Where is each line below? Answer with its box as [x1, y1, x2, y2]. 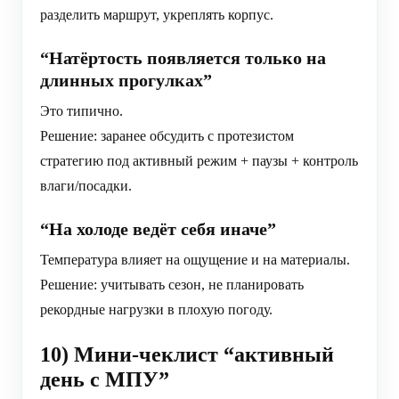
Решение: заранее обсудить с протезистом [40, 128, 294, 144]
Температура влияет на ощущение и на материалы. [40, 252, 350, 268]
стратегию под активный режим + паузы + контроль [40, 153, 358, 169]
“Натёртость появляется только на [40, 48, 326, 69]
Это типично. [40, 103, 123, 119]
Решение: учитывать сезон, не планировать [40, 277, 304, 293]
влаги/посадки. [40, 178, 132, 194]
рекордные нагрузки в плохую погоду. [40, 302, 273, 318]
